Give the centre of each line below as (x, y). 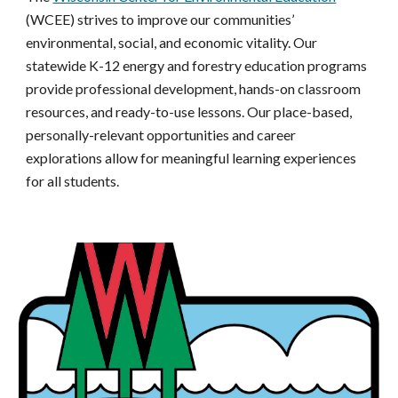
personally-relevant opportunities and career (161, 135)
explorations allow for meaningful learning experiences (191, 158)
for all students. (73, 181)
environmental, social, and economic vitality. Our (172, 43)
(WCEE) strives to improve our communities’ (160, 20)
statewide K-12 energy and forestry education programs (197, 66)
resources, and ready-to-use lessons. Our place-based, (189, 112)
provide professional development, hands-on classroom (194, 89)
